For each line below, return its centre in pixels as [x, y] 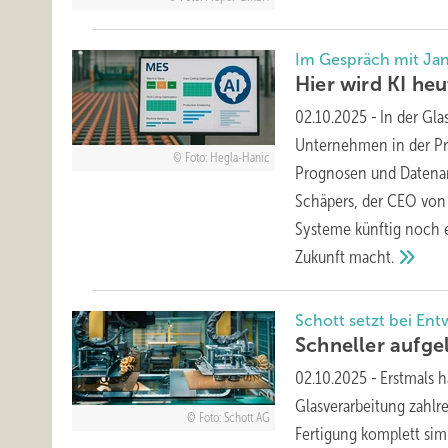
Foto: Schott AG [234, 417]
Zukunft [322, 256]
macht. [372, 256]
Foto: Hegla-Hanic [227, 157]
